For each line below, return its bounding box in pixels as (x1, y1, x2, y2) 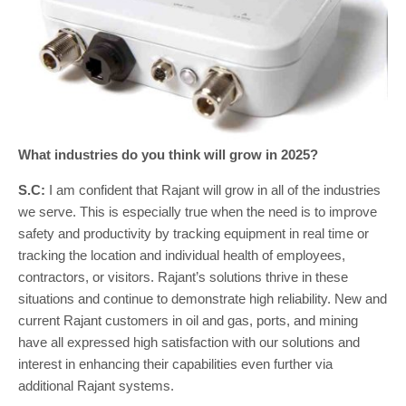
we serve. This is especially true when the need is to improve (18, 204, 377, 220)
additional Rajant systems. (18, 378, 178, 394)
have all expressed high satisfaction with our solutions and (18, 334, 360, 351)
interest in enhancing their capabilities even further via (18, 356, 333, 372)
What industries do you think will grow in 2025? (18, 147, 318, 163)
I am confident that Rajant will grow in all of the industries (45, 182, 381, 198)
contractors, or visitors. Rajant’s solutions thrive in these (18, 269, 348, 285)
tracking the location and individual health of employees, (18, 247, 345, 264)
